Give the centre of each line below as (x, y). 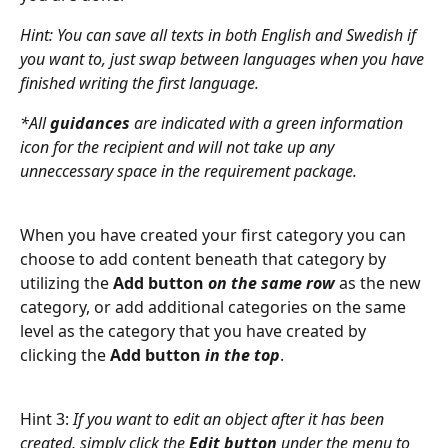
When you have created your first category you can (215, 235)
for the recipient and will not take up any (195, 147)
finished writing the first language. (141, 83)
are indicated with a (201, 123)
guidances (90, 123)
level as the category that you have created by (195, 331)
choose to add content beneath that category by (205, 259)
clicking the (65, 355)
